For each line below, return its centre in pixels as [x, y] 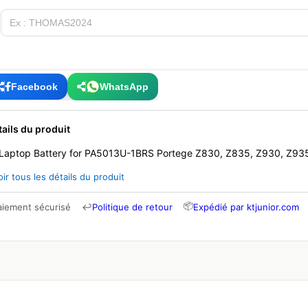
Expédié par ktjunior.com [246, 207]
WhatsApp [124, 86]
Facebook [34, 86]
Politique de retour [132, 207]
